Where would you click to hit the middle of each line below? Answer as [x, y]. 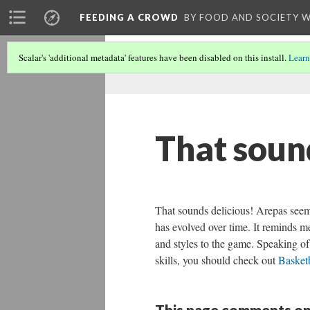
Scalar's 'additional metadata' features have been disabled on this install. [154, 57]
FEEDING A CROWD [129, 17]
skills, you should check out [217, 260]
